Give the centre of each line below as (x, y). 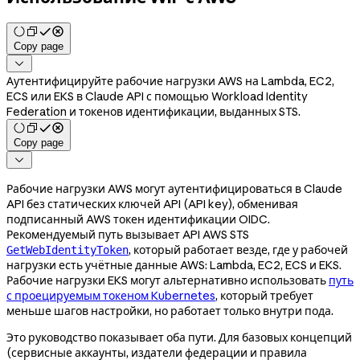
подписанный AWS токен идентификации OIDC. (138, 219)
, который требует (264, 295)
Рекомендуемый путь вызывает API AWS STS (128, 234)
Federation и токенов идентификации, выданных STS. (153, 111)
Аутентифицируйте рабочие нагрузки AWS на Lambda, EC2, (170, 81)
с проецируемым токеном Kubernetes (111, 295)
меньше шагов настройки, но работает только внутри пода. (170, 311)
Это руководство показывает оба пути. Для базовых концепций (179, 337)
